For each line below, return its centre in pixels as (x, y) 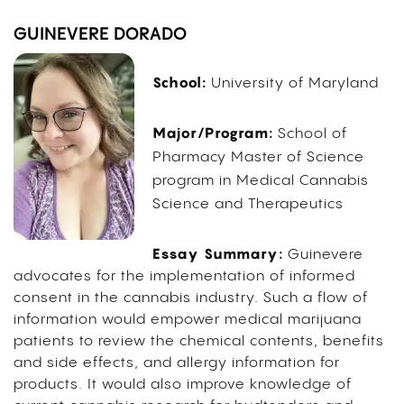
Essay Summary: (217, 254)
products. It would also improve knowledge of (183, 385)
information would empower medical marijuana (188, 320)
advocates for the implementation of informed (184, 277)
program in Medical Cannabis (260, 181)
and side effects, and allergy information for (177, 363)
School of (312, 134)
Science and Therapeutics (248, 205)
